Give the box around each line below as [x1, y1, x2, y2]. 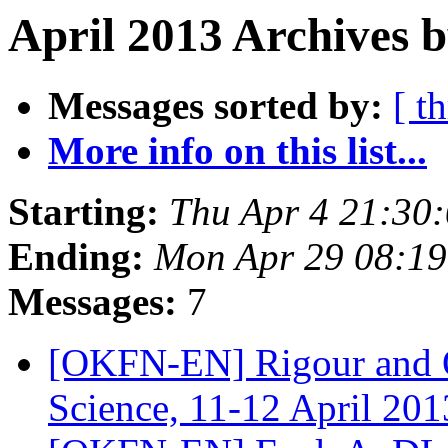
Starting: [8, 190, 159, 234]
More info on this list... [48, 129, 427, 173]
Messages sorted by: [48, 84, 383, 128]
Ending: [8, 235, 144, 279]
